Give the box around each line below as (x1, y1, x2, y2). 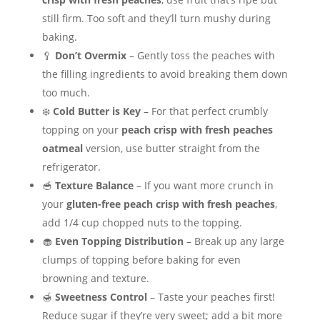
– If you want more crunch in (133, 179, 274, 193)
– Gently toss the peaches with (126, 49, 275, 63)
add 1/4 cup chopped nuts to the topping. (41, 216, 242, 230)
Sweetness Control (54, 290, 147, 304)
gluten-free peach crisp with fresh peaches (66, 197, 275, 211)
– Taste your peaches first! (146, 290, 275, 304)
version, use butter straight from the (82, 141, 260, 156)
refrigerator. (41, 160, 101, 174)
